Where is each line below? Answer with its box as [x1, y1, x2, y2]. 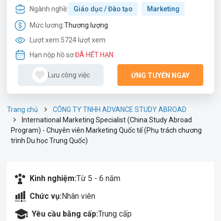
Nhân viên [62, 191, 95, 201]
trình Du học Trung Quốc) [11, 137, 88, 145]
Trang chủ [7, 106, 38, 113]
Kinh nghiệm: [30, 174, 76, 183]
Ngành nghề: [30, 4, 68, 13]
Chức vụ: [30, 191, 62, 201]
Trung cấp [98, 209, 132, 219]
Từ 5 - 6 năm [76, 174, 120, 183]
